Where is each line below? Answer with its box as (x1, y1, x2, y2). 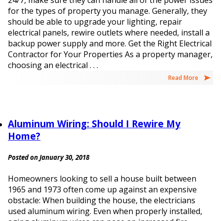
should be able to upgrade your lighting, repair (8, 16, 182, 28)
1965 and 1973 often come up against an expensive (8, 184, 197, 195)
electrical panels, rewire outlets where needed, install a (8, 27, 210, 38)
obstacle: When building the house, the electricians (8, 194, 195, 206)
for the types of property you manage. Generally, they (8, 5, 207, 17)
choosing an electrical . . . (8, 60, 98, 71)
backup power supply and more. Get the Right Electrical (8, 38, 212, 49)
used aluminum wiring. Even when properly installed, (8, 205, 202, 217)
